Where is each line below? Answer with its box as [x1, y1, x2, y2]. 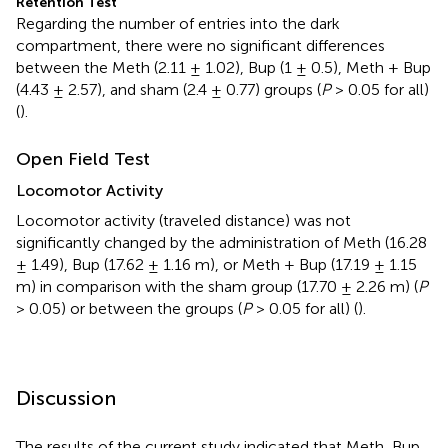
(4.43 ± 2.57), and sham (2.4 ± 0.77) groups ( [16, 79, 321, 99]
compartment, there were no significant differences [16, 35, 385, 55]
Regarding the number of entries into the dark [16, 13, 340, 33]
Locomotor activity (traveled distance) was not [16, 210, 351, 230]
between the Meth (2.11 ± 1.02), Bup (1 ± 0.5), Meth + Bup [16, 57, 431, 77]
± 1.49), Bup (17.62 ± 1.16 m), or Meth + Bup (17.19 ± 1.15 [16, 254, 417, 274]
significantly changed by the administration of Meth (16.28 [16, 232, 427, 252]
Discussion [16, 385, 116, 410]
